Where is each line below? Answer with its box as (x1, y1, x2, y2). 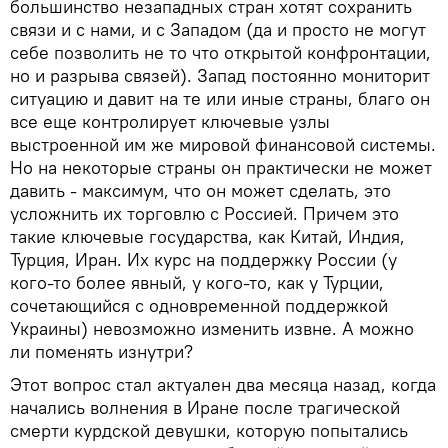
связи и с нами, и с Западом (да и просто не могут (10, 17, 426, 41)
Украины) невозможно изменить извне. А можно (10, 316, 414, 340)
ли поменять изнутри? (10, 339, 193, 363)
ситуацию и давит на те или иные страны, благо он (10, 86, 430, 110)
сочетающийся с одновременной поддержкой (10, 293, 388, 317)
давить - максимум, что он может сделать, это (10, 178, 391, 202)
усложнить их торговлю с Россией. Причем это (10, 201, 399, 225)
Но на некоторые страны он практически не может (10, 155, 432, 179)
